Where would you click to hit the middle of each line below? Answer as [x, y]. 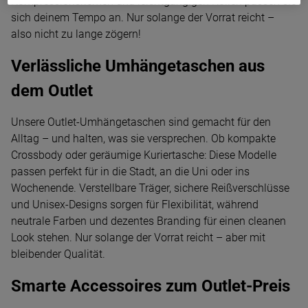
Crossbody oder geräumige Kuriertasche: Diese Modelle [144, 155]
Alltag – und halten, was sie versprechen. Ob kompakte [143, 139]
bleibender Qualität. [58, 254]
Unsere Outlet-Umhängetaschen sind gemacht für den [141, 122]
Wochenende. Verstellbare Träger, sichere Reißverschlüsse [150, 188]
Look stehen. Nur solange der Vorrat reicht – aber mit [138, 238]
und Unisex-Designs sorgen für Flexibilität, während [135, 205]
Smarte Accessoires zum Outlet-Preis [151, 286]
